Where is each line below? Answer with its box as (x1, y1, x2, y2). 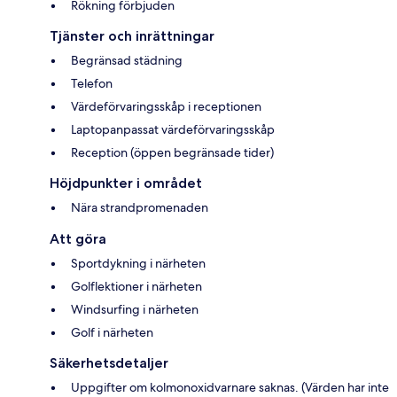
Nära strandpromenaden (71, 199, 208, 216)
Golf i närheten (71, 324, 153, 341)
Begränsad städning (71, 52, 183, 69)
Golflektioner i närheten (71, 278, 202, 295)
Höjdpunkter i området (50, 175, 202, 192)
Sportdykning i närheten (71, 255, 206, 272)
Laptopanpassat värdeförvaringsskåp (71, 121, 275, 138)
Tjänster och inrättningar (50, 27, 214, 45)
